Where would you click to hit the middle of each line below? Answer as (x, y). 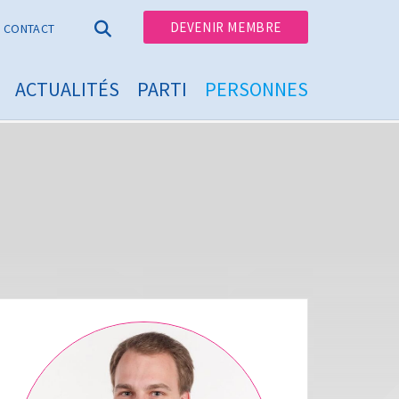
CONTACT (29, 28)
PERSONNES (256, 89)
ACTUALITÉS (67, 89)
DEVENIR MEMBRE (225, 27)
